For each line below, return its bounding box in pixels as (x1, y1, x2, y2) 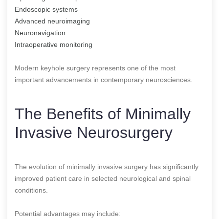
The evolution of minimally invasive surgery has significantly (15, 162, 198, 171)
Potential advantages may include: (15, 209, 121, 218)
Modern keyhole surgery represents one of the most (15, 64, 175, 72)
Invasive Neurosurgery (15, 123, 173, 141)
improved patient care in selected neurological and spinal (15, 174, 191, 182)
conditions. (15, 186, 48, 194)
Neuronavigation (15, 28, 66, 37)
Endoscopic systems (15, 5, 78, 13)
